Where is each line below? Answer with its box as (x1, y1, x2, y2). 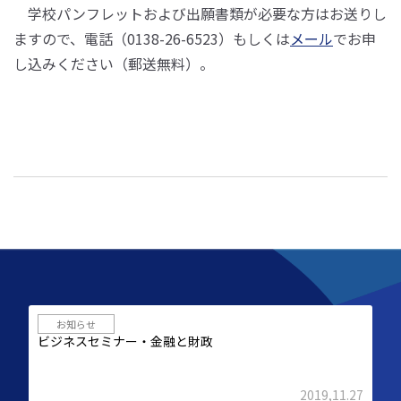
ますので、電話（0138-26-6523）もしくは (13, 28, 290, 49)
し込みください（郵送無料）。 (13, 53, 214, 74)
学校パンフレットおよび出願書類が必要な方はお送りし (13, 3, 387, 24)
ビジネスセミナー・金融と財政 (38, 332, 213, 350)
